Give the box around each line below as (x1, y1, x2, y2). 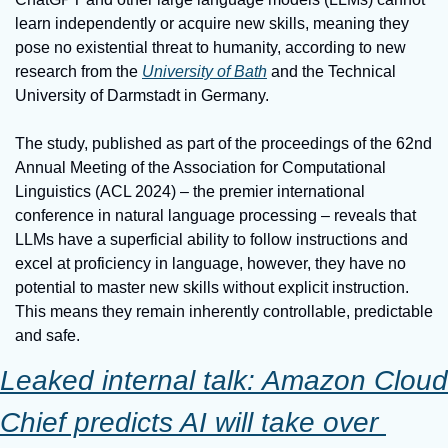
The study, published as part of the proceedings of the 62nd (15, 135, 432, 152)
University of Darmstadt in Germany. (15, 87, 269, 104)
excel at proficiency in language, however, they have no (15, 255, 406, 272)
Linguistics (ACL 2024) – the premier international (15, 183, 365, 200)
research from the (15, 63, 142, 80)
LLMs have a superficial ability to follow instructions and (15, 231, 408, 248)
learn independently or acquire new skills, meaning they (15, 15, 409, 32)
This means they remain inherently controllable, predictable (15, 303, 433, 320)
